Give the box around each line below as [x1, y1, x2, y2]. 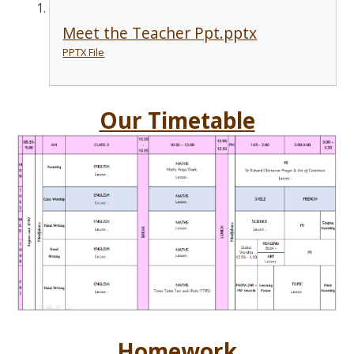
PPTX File [62, 44, 105, 59]
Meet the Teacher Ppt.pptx [62, 21, 258, 43]
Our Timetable [99, 105, 255, 136]
